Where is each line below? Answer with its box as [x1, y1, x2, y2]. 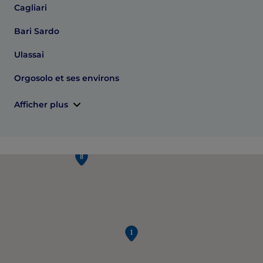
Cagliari [14, 2, 47, 13]
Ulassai [14, 49, 44, 60]
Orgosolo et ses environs [14, 73, 119, 83]
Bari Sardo [14, 26, 59, 36]
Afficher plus [14, 99, 68, 110]
